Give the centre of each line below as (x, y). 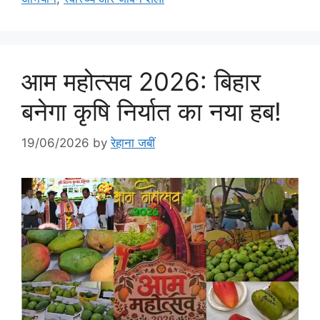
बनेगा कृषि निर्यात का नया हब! (151, 111)
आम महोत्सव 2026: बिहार (141, 81)
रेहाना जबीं (133, 143)
